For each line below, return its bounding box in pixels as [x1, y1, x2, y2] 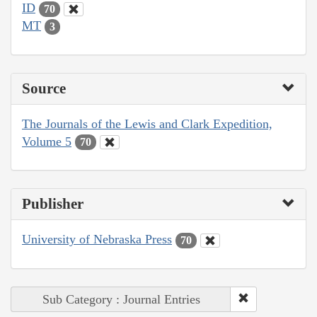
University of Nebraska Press [22, 232, 172, 247]
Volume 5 [22, 134, 71, 149]
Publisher [22, 195, 83, 213]
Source [22, 79, 66, 97]
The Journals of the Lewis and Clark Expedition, [22, 116, 272, 131]
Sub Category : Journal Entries [42, 292, 200, 306]
